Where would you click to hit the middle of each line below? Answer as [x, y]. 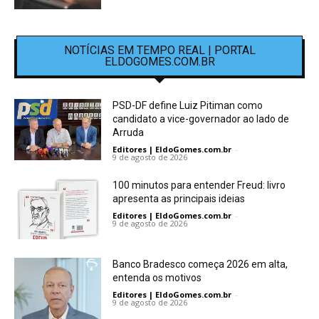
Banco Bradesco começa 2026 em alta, [200, 265]
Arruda [129, 132]
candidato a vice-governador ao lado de [201, 119]
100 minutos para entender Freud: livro [199, 185]
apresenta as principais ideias [179, 198]
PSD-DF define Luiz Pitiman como [188, 105]
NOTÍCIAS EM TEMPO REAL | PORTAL [159, 50]
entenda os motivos [157, 278]
